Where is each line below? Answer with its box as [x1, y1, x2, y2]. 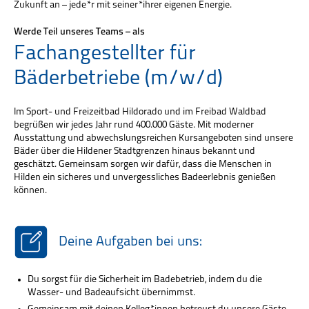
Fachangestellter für [14, 43, 196, 65]
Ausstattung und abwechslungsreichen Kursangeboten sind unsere [14, 132, 293, 143]
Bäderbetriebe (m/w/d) [14, 68, 223, 90]
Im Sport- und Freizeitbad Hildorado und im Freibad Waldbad [14, 106, 266, 117]
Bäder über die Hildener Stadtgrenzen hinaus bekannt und [14, 146, 255, 157]
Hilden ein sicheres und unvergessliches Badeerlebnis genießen [14, 172, 276, 183]
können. [14, 185, 47, 196]
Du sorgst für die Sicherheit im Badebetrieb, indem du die [28, 274, 262, 285]
